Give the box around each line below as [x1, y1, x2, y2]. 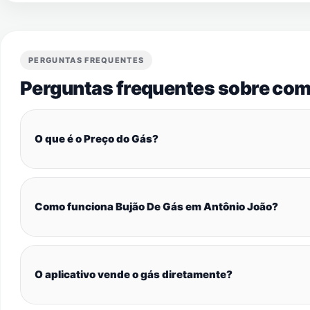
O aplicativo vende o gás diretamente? [35, 268, 232, 281]
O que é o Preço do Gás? [35, 132, 158, 145]
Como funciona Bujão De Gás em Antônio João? [35, 200, 278, 213]
